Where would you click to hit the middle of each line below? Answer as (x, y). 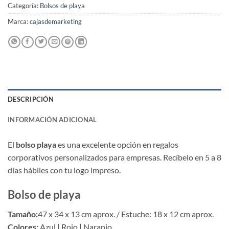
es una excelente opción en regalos (117, 144)
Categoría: (24, 6)
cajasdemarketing (56, 22)
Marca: (19, 22)
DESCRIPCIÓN (31, 99)
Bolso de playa (44, 194)
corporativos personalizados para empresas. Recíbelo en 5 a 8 (114, 157)
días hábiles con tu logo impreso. (64, 170)
